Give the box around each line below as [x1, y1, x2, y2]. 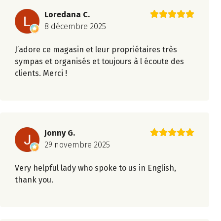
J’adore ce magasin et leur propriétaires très [15, 45, 177, 55]
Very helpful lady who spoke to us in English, [15, 163, 176, 173]
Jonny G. [44, 128, 75, 138]
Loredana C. [44, 10, 90, 20]
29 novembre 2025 [44, 140, 110, 149]
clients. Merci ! [15, 69, 67, 78]
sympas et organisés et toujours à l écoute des [15, 57, 184, 67]
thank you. [15, 175, 53, 184]
